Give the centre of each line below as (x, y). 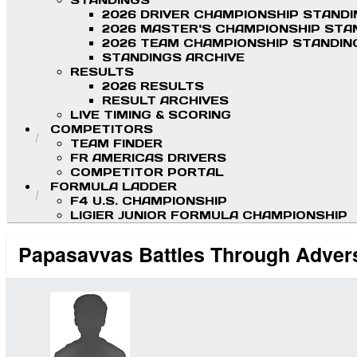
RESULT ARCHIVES (165, 101)
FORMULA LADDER (114, 187)
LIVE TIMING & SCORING (151, 115)
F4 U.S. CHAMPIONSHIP (149, 201)
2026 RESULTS (153, 86)
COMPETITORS (102, 129)
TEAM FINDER (116, 144)
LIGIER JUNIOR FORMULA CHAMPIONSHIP (209, 216)
